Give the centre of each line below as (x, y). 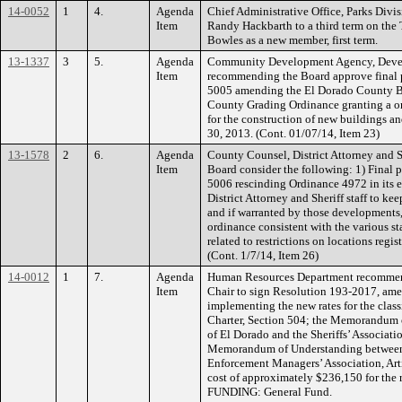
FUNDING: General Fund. (270, 391)
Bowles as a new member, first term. (293, 39)
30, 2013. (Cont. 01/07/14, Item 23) (293, 133)
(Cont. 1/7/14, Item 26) (263, 255)
